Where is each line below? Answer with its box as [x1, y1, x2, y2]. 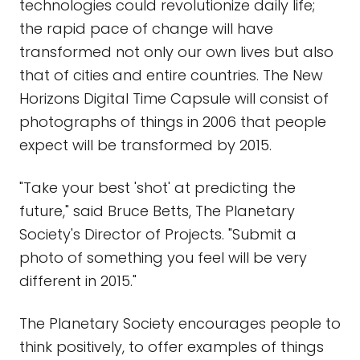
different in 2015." [19, 271, 137, 291]
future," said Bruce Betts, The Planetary [19, 201, 295, 221]
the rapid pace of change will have [19, 18, 273, 39]
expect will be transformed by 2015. [19, 135, 272, 155]
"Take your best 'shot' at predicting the [19, 178, 296, 198]
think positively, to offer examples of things [19, 337, 324, 357]
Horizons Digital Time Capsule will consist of [19, 88, 329, 108]
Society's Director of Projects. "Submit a [19, 224, 297, 244]
